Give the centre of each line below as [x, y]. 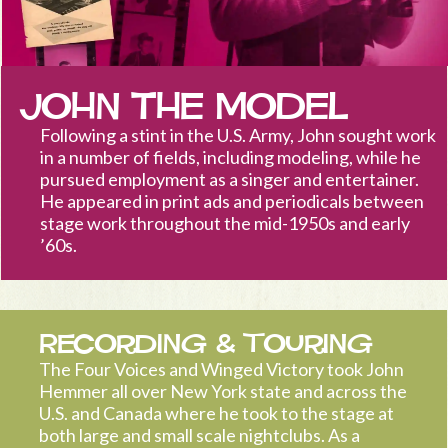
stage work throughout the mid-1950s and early [224, 223]
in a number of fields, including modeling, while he [230, 157]
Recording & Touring [206, 344]
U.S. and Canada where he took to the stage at [216, 413]
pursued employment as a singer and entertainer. [229, 179]
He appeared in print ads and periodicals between [231, 201]
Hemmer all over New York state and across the [223, 391]
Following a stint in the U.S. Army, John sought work [237, 135]
